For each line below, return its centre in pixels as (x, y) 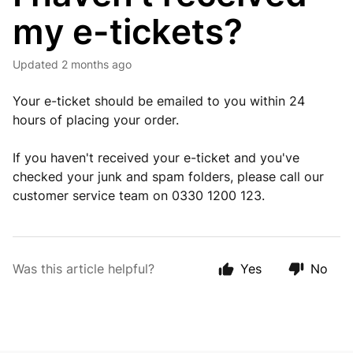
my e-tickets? (128, 32)
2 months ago (97, 64)
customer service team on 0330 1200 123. (139, 195)
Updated (39, 64)
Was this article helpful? (84, 269)
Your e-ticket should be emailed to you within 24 (159, 101)
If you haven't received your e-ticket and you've (156, 158)
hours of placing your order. (96, 120)
